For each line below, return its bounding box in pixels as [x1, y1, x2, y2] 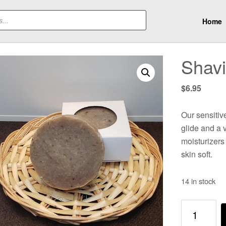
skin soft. [181, 148, 212, 160]
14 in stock [181, 176, 215, 186]
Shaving [180, 201, 210, 212]
